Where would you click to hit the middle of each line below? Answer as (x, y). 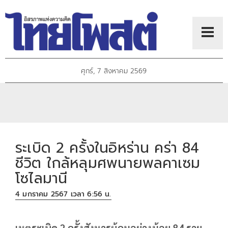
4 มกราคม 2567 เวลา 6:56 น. (63, 194)
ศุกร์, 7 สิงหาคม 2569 (114, 71)
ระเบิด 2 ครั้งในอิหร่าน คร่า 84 (107, 148)
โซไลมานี (41, 178)
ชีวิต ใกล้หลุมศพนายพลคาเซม (108, 163)
